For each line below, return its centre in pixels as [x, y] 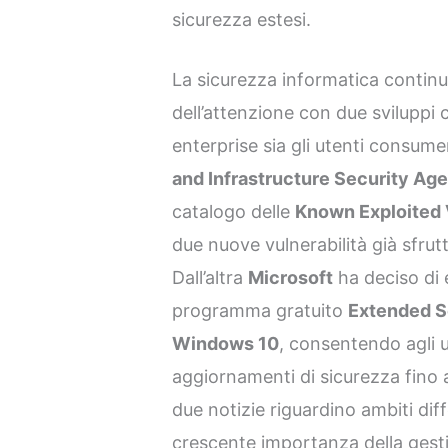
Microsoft [291, 278]
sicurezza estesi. [242, 20]
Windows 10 [226, 344]
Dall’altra [210, 278]
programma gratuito [260, 311]
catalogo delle [234, 212]
